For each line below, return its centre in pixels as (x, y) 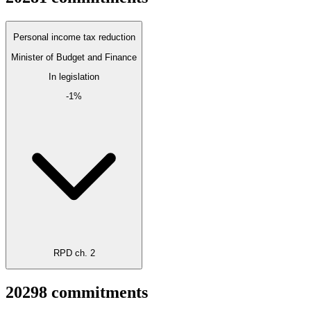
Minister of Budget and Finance (74, 57)
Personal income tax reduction (74, 37)
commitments (100, 293)
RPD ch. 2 (74, 253)
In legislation (74, 77)
